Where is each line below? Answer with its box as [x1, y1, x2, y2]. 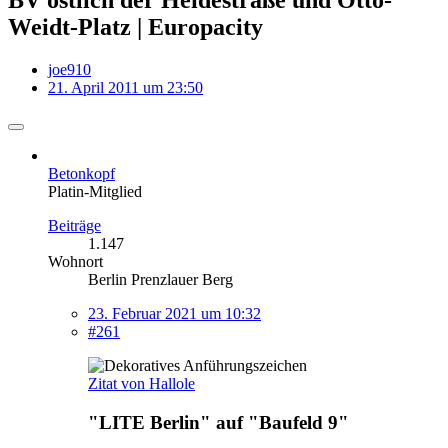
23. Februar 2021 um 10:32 [88, 304, 261, 322]
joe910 [48, 60, 91, 78]
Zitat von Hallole [88, 374, 195, 392]
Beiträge [48, 216, 101, 234]
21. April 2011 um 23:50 [48, 78, 203, 96]
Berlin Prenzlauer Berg [88, 270, 233, 288]
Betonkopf [48, 164, 115, 182]
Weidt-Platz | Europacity [8, 13, 263, 40]
